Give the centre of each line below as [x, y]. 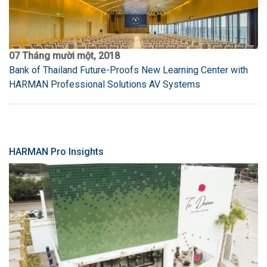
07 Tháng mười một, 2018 [64, 56]
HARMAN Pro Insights [56, 152]
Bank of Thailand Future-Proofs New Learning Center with [128, 70]
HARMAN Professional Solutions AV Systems [105, 85]
